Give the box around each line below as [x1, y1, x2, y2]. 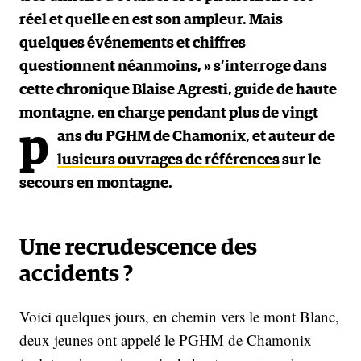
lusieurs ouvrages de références [57, 151, 280, 168]
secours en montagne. [19, 175, 172, 191]
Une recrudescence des [19, 236, 257, 259]
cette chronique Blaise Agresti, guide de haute [19, 81, 337, 98]
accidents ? [19, 263, 133, 286]
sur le [280, 151, 321, 168]
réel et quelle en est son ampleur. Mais [19, 11, 283, 27]
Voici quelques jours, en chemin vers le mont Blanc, [19, 305, 339, 326]
